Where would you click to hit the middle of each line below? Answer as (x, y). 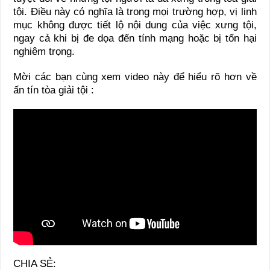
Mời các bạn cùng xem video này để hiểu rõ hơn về (135, 77)
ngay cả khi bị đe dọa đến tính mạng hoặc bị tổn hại (135, 38)
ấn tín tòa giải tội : (54, 90)
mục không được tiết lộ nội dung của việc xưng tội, (135, 25)
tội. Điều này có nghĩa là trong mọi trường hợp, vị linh (135, 11)
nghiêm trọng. (44, 51)
